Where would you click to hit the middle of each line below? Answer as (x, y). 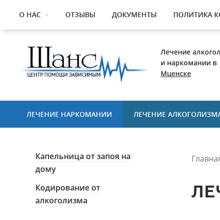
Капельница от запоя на (83, 156)
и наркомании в (189, 63)
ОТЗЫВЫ (80, 14)
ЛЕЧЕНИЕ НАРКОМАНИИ (69, 114)
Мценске (176, 73)
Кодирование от (68, 188)
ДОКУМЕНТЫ (134, 14)
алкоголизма (61, 201)
